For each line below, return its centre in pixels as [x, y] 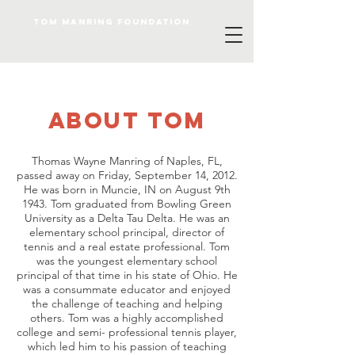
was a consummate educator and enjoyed [127, 289]
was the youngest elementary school [127, 261]
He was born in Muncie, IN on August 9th [127, 189]
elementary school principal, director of [127, 232]
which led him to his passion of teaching [127, 346]
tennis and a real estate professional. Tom [127, 246]
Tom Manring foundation [112, 22]
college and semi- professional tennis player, [127, 332]
